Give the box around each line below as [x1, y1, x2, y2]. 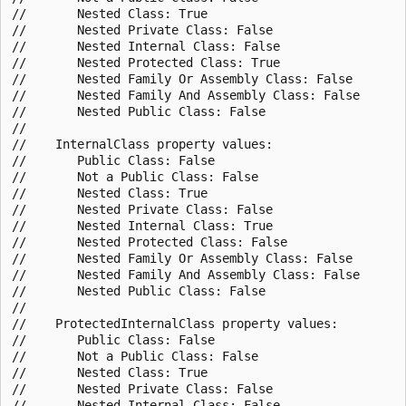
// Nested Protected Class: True [12, 54, 280, 70]
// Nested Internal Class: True [12, 217, 273, 233]
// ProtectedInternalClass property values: [12, 315, 338, 331]
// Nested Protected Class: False [12, 234, 287, 249]
